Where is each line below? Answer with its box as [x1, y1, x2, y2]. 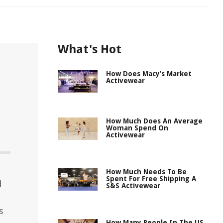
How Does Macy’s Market [106, 70, 192, 78]
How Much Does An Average [106, 117, 203, 125]
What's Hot [58, 42, 121, 56]
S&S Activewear [106, 182, 160, 190]
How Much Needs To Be [106, 168, 187, 176]
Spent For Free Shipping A [106, 175, 196, 183]
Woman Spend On [106, 124, 168, 132]
